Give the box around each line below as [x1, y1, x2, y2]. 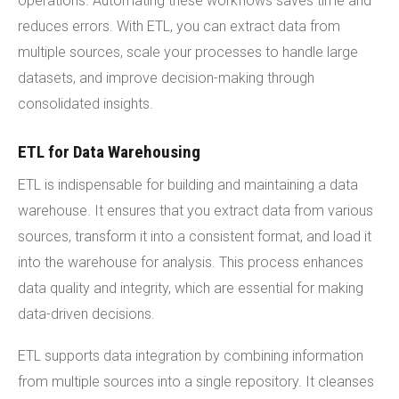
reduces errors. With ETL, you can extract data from [18, 17, 340, 35]
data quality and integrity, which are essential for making [18, 279, 363, 297]
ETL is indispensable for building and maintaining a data [18, 175, 358, 193]
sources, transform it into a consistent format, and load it [18, 227, 371, 245]
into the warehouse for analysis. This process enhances [18, 253, 363, 271]
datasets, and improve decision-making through [18, 69, 314, 86]
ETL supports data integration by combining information [18, 346, 363, 364]
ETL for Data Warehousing [18, 141, 200, 162]
